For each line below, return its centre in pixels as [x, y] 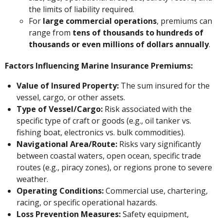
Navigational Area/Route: [67, 144]
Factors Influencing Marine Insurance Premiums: [99, 66]
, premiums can [184, 21]
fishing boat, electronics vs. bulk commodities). [101, 132]
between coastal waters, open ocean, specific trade [109, 155]
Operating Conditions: [60, 191]
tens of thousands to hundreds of [138, 33]
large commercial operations [100, 21]
